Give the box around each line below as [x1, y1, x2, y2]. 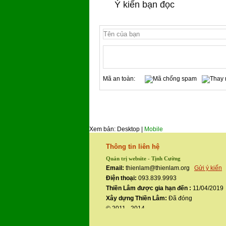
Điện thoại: [106, 175, 137, 182]
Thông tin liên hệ [106, 143, 159, 151]
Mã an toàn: [103, 75, 140, 83]
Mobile [144, 126, 163, 133]
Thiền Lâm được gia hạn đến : [106, 185, 191, 192]
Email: [106, 164, 124, 172]
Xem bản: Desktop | [89, 126, 144, 133]
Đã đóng [167, 195, 192, 202]
